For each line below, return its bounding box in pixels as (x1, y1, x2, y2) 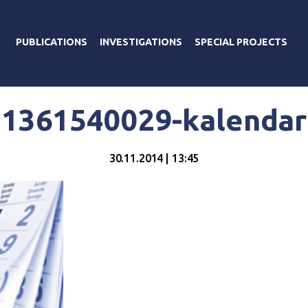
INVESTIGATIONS (100, 36, 182, 47)
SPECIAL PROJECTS (195, 36, 287, 47)
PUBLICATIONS (16, 36, 87, 47)
